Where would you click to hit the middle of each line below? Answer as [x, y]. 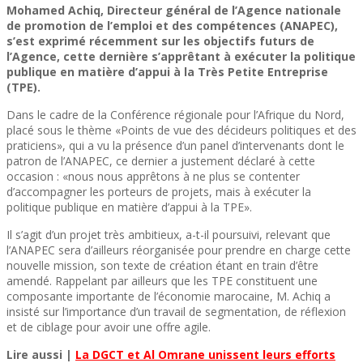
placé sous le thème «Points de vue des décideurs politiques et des [181, 130]
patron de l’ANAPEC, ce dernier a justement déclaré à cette [161, 160]
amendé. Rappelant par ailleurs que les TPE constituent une [162, 280]
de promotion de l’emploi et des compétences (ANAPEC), [172, 25]
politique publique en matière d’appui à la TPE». [129, 207]
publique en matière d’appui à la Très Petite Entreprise [167, 71]
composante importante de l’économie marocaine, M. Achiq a [169, 296]
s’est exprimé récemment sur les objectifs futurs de [160, 41]
